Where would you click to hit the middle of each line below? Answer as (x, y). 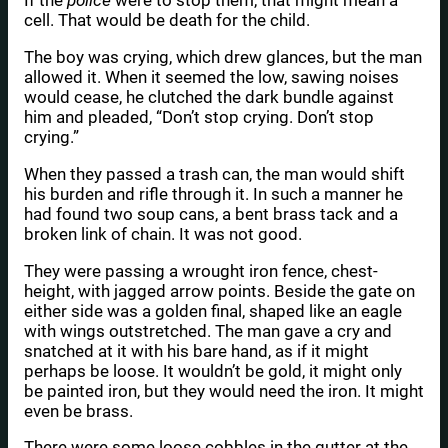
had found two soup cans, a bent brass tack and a (211, 213)
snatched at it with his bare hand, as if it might (196, 350)
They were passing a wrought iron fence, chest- (201, 270)
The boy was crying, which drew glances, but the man (223, 56)
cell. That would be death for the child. (167, 20)
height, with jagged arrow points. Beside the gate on (219, 290)
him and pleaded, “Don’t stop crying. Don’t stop (199, 116)
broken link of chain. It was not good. (163, 233)
